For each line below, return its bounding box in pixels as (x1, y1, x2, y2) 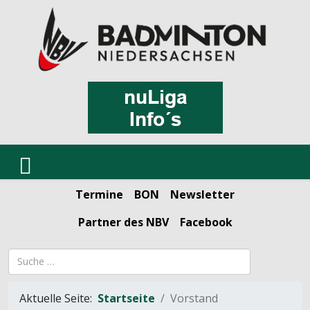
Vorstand (170, 290, 218, 306)
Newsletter (170, 186, 235, 202)
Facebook (179, 214, 232, 230)
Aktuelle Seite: (19, 290, 98, 306)
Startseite (98, 290, 155, 306)
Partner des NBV (77, 214, 169, 230)
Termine (75, 186, 123, 202)
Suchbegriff (8, 248, 68, 264)
